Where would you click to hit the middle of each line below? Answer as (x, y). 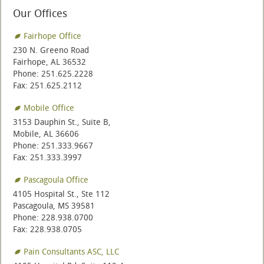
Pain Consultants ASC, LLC (71, 252)
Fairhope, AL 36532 (49, 62)
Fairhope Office (52, 36)
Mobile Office (49, 108)
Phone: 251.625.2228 (53, 74)
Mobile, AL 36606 (46, 134)
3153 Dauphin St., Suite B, (62, 122)
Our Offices (40, 14)
